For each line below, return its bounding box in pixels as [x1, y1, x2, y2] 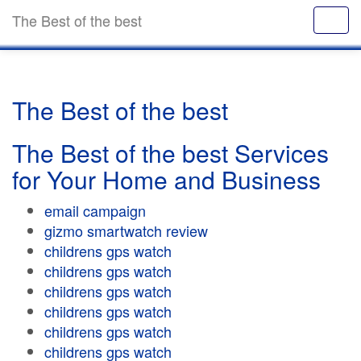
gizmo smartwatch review [44, 220, 208, 241]
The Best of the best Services [12, 135, 329, 170]
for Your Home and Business [12, 162, 321, 197]
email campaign [44, 200, 146, 221]
